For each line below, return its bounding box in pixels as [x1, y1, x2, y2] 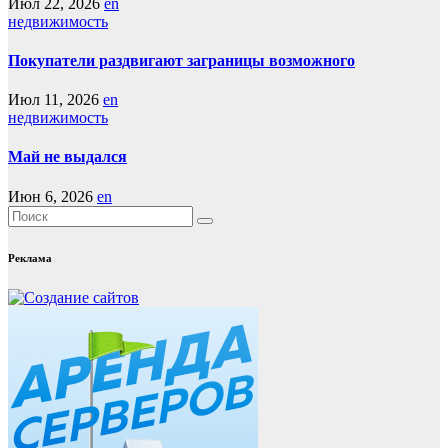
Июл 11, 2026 [8, 91, 99, 109]
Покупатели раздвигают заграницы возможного [8, 51, 355, 69]
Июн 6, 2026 [8, 187, 93, 205]
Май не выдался [8, 148, 127, 166]
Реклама [8, 251, 52, 264]
